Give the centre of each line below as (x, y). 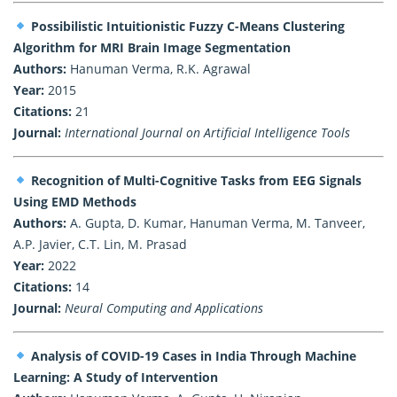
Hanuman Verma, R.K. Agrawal (159, 68)
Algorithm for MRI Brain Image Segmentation (152, 47)
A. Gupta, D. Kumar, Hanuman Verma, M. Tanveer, (216, 222)
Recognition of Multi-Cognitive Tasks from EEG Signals (196, 180)
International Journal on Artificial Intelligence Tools (207, 132)
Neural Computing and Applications (164, 307)
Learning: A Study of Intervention (116, 377)
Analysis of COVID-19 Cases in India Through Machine (193, 355)
